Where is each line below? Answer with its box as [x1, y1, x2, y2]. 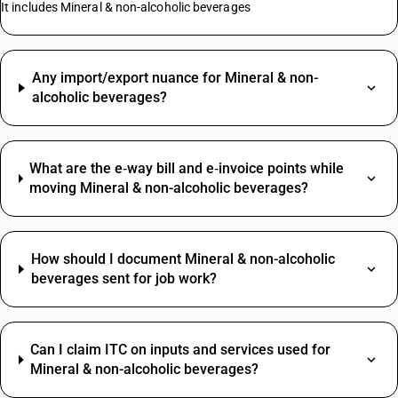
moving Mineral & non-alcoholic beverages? [29, 179, 309, 196]
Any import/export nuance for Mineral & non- [31, 69, 318, 86]
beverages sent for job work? [30, 270, 217, 287]
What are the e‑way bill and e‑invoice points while [29, 160, 345, 177]
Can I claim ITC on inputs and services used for [30, 341, 330, 358]
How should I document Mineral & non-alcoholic [30, 251, 335, 267]
